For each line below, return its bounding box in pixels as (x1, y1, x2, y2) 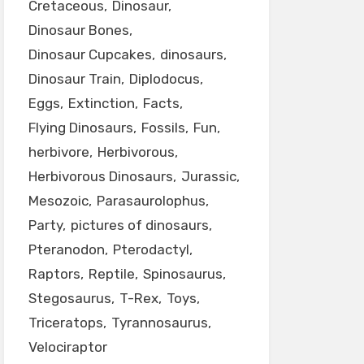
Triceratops (28, 314, 103, 331)
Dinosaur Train (28, 71, 121, 87)
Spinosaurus (142, 266, 223, 282)
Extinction (67, 95, 135, 111)
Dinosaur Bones (28, 22, 129, 38)
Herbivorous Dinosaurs (28, 168, 173, 184)
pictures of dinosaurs (70, 217, 209, 233)
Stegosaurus (28, 290, 111, 306)
